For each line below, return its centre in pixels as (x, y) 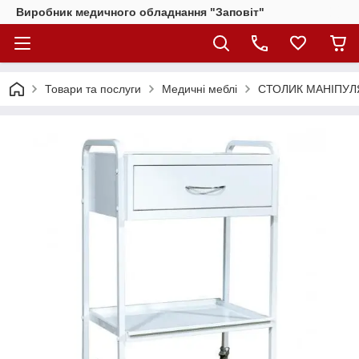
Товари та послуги (93, 89)
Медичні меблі (200, 89)
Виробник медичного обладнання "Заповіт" (140, 12)
